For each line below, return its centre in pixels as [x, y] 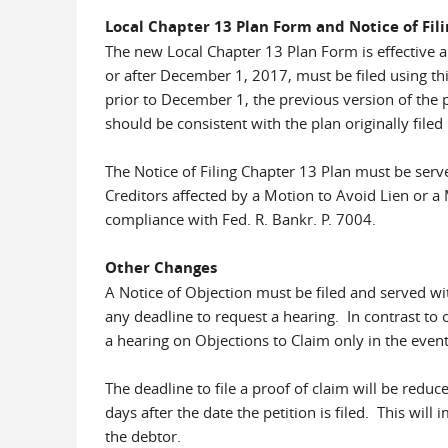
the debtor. [142, 436]
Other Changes [160, 267]
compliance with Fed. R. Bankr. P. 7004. [240, 219]
